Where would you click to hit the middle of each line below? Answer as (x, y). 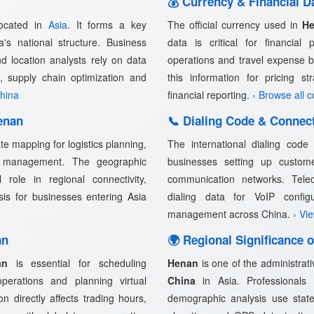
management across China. (230, 214)
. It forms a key (107, 25)
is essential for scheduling (77, 263)
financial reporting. (210, 95)
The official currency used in (235, 25)
